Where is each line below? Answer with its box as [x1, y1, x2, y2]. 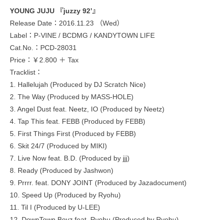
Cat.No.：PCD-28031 [10, 43, 77, 52]
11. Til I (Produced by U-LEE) [10, 203, 100, 211]
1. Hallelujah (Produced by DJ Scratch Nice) [10, 80, 146, 88]
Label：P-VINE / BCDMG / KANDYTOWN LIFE [10, 31, 155, 39]
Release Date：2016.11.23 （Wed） [10, 19, 124, 27]
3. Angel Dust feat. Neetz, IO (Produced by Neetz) [10, 105, 165, 113]
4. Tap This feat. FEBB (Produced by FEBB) [10, 117, 145, 125]
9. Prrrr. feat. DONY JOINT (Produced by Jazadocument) [10, 178, 187, 187]
